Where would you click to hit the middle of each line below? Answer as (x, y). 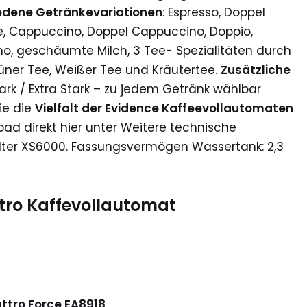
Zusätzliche (256, 70)
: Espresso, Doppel (214, 13)
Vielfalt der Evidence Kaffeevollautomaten (164, 109)
